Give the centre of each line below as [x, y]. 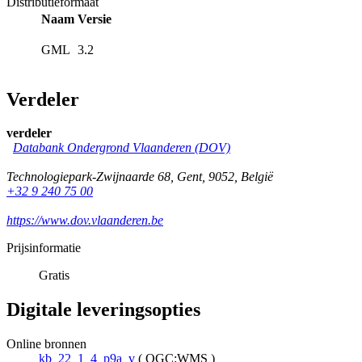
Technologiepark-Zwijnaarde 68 [88, 177]
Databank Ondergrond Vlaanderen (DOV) [122, 148]
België [257, 177]
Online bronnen [46, 344]
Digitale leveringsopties [103, 310]
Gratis [54, 276]
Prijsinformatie [44, 248]
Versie [95, 19]
